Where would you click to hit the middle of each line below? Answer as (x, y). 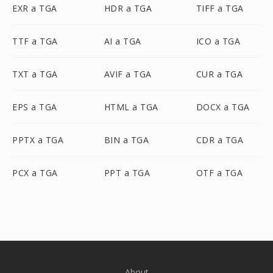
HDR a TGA (128, 8)
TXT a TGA (35, 74)
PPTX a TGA (38, 140)
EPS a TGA (35, 107)
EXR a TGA (35, 8)
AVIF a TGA (128, 74)
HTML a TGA (131, 107)
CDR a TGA (220, 140)
